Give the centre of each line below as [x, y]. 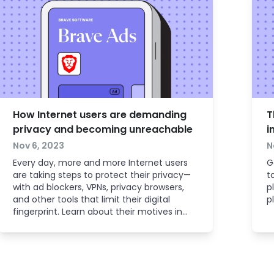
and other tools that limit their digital [91, 199]
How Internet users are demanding [99, 115]
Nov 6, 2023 [38, 146]
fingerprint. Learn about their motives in [97, 212]
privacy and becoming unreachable [102, 129]
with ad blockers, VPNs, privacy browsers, [98, 187]
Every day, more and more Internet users [100, 163]
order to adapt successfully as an [84, 224]
